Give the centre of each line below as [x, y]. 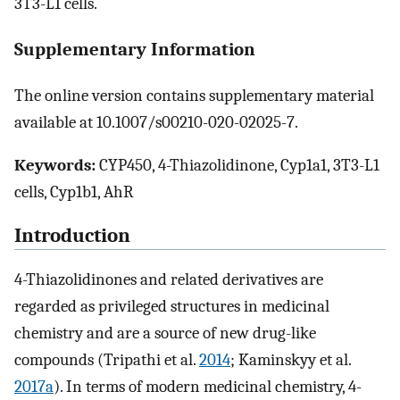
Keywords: [55, 166]
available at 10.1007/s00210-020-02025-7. [156, 122]
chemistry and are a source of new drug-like [165, 333]
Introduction [72, 236]
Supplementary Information [135, 50]
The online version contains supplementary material [194, 95]
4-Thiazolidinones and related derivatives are [169, 279]
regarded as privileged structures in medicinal [172, 306]
